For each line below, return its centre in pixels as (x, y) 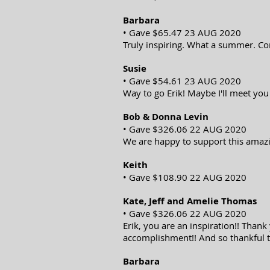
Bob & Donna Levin (166, 117)
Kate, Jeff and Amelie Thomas (190, 201)
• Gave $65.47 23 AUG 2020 (182, 33)
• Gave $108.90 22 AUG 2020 (185, 177)
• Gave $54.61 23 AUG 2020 (182, 81)
